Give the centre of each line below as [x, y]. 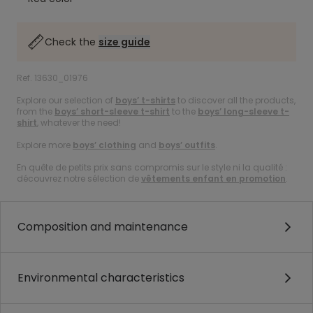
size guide [124, 42]
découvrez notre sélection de [79, 179]
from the [36, 111]
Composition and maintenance [103, 227]
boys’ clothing [104, 145]
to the [184, 111]
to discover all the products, [235, 100]
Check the [72, 42]
